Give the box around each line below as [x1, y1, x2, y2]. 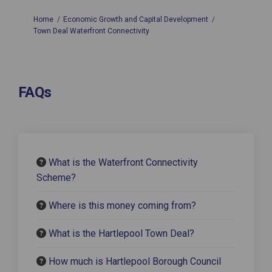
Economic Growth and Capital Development [63, 15, 208, 24]
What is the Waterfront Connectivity [49, 156, 198, 168]
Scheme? [36, 171, 76, 183]
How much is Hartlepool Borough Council [49, 255, 221, 267]
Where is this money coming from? [49, 199, 196, 211]
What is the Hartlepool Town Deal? [49, 227, 194, 239]
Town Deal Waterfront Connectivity [33, 26, 149, 35]
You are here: [8, 14, 53, 23]
